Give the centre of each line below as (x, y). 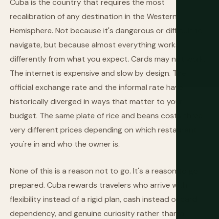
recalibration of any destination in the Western (93, 16)
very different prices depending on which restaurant (103, 130)
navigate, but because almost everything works (95, 45)
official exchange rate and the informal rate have (97, 87)
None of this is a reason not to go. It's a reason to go (104, 171)
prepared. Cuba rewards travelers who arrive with (99, 185)
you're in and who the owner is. (65, 144)
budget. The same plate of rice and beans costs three (106, 116)
